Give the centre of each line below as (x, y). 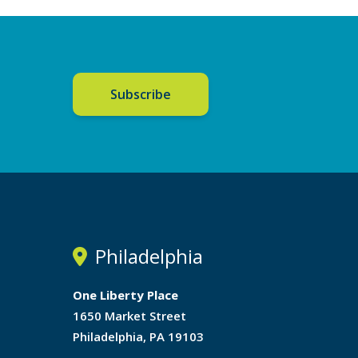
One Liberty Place (125, 295)
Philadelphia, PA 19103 (138, 337)
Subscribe (141, 95)
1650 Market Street (129, 316)
